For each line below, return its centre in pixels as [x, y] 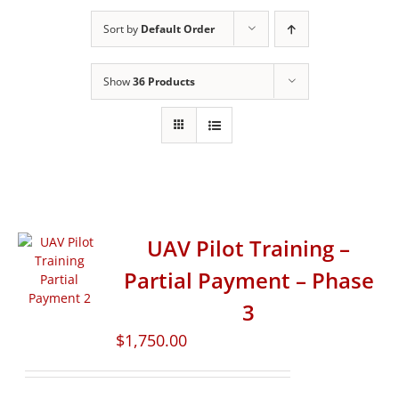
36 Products [163, 82]
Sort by [122, 29]
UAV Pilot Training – [249, 248]
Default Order [177, 29]
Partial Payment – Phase [248, 281]
